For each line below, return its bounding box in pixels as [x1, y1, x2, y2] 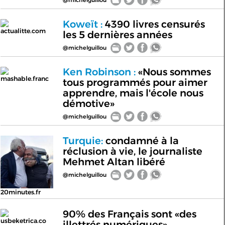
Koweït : [62, 18, 102, 30]
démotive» [62, 97, 115, 109]
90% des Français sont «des [62, 208, 196, 220]
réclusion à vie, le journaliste [62, 145, 202, 157]
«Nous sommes [135, 66, 211, 78]
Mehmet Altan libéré [62, 156, 165, 168]
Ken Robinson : [62, 66, 136, 78]
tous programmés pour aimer [62, 76, 207, 88]
